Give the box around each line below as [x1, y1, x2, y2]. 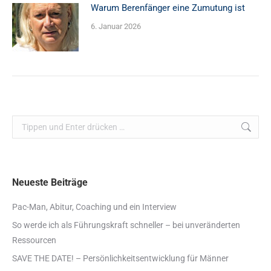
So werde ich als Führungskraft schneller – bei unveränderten [12, 220, 240, 230]
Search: [11, 117, 39, 128]
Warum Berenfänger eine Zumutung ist [91, 2, 245, 14]
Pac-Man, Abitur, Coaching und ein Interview [12, 202, 177, 212]
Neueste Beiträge [12, 177, 88, 189]
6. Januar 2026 [91, 22, 141, 31]
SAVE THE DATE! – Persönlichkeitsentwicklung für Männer [12, 253, 229, 264]
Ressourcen [12, 235, 56, 246]
